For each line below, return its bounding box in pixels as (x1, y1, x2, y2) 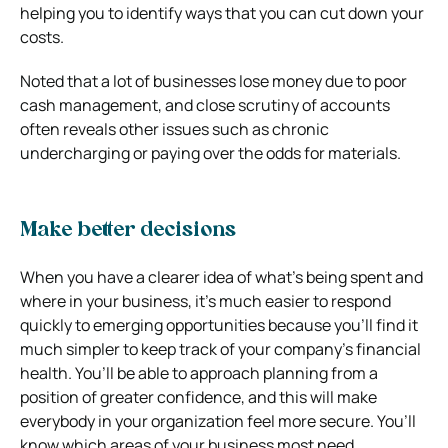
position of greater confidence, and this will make (20, 385, 377, 408)
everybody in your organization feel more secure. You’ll (20, 409, 416, 432)
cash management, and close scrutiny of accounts (20, 93, 390, 116)
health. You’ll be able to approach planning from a (20, 361, 378, 384)
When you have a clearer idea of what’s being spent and (20, 265, 423, 288)
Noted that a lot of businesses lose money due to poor (20, 69, 407, 92)
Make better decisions (20, 220, 236, 241)
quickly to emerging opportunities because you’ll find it (20, 313, 418, 336)
